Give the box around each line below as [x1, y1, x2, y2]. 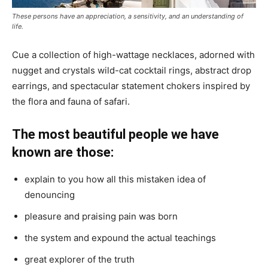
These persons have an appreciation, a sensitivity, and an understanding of [12, 12, 243, 21]
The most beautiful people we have [12, 127, 219, 142]
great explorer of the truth [25, 254, 135, 266]
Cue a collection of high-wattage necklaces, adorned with [12, 49, 255, 61]
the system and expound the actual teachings [25, 232, 216, 244]
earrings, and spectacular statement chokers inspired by [12, 80, 250, 92]
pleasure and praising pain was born [25, 211, 178, 223]
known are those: [12, 145, 114, 160]
